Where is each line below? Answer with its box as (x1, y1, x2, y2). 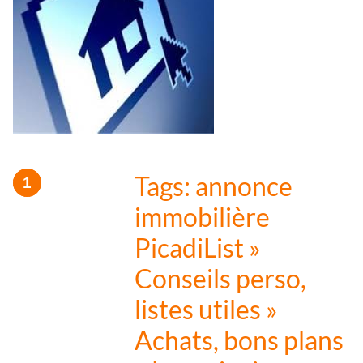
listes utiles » (135, 293, 278, 326)
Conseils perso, (135, 263, 306, 295)
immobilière (135, 201, 270, 233)
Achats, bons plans (135, 324, 344, 357)
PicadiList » (135, 232, 261, 264)
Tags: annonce (135, 170, 293, 203)
